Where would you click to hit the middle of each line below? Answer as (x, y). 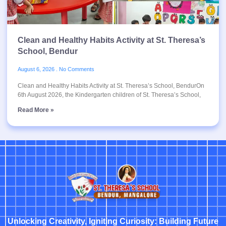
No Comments (76, 69)
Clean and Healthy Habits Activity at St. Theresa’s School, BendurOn (111, 86)
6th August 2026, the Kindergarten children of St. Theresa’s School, (109, 95)
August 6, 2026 (37, 69)
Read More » (36, 110)
